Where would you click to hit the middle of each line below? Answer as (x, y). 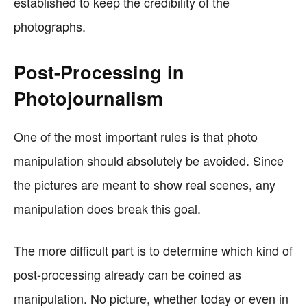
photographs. (50, 26)
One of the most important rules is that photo (136, 136)
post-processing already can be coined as (127, 274)
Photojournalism (88, 98)
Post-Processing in (99, 72)
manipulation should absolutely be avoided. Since (149, 160)
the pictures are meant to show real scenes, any (145, 184)
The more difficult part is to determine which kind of (153, 250)
